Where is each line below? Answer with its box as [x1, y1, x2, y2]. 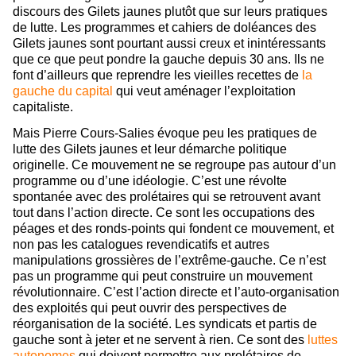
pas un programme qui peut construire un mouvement [13, 269, 312, 284]
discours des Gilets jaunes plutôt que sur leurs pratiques [13, 5, 327, 19]
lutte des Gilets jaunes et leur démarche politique [13, 142, 287, 157]
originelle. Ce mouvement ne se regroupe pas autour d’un [13, 158, 336, 172]
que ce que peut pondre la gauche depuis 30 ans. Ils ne [13, 52, 324, 67]
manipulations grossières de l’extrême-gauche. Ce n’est [13, 253, 326, 268]
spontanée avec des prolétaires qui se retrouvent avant [13, 190, 320, 204]
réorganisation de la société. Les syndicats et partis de [13, 317, 317, 331]
